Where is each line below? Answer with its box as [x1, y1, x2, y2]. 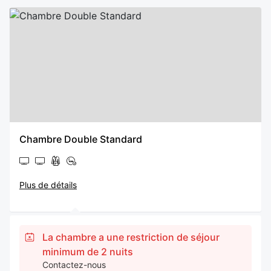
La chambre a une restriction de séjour [42, 231, 220, 243]
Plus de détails [19, 180, 77, 190]
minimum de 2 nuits [42, 246, 134, 258]
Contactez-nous [42, 260, 106, 270]
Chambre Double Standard [19, 133, 142, 145]
